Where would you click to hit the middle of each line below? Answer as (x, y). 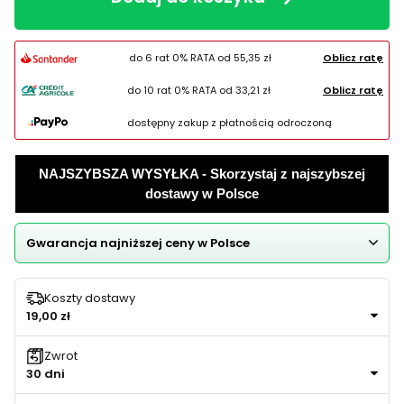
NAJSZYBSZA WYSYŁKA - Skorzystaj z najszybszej (202, 173)
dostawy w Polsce (202, 193)
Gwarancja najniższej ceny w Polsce (138, 243)
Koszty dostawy (90, 298)
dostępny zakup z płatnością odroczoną (229, 122)
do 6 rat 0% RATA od (182, 57)
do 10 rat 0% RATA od (181, 90)
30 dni (46, 373)
